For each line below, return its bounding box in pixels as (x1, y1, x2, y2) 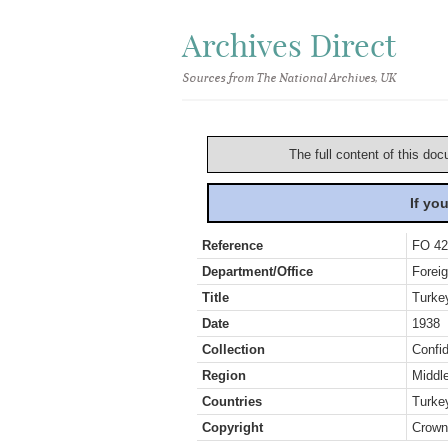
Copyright (202, 420, 263, 435)
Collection (202, 342, 265, 357)
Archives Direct (182, 26, 396, 65)
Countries (202, 394, 262, 409)
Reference (202, 238, 263, 253)
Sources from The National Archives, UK (182, 71, 395, 85)
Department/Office (202, 264, 313, 279)
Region (202, 368, 246, 383)
